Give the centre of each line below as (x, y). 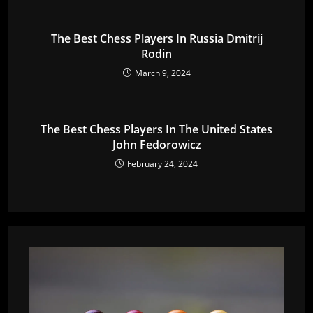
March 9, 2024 (162, 73)
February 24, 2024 (162, 163)
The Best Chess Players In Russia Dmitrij (156, 38)
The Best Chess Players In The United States (156, 129)
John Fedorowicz (156, 144)
